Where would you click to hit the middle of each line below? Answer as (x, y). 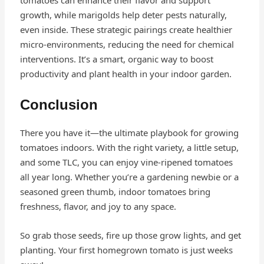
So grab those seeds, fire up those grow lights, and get (130, 235)
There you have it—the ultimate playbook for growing (129, 133)
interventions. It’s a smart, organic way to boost (116, 59)
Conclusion (59, 105)
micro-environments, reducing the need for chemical (127, 44)
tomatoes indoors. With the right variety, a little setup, (129, 148)
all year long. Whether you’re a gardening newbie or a (129, 177)
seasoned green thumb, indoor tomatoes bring (115, 192)
